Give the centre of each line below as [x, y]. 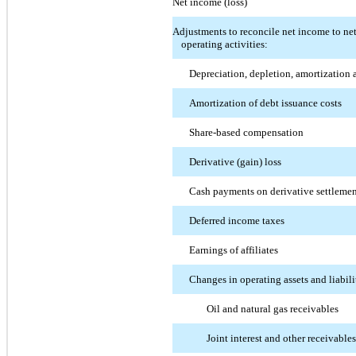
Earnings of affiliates [234, 250]
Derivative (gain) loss [236, 161]
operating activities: [224, 44]
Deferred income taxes [237, 220]
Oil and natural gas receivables [272, 308]
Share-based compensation [247, 132]
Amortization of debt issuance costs [266, 103]
